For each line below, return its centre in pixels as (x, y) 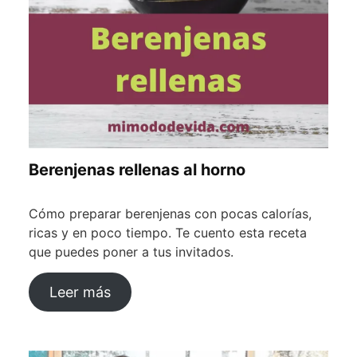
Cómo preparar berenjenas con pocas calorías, (170, 214)
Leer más (80, 292)
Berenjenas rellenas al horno (137, 170)
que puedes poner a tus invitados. (131, 252)
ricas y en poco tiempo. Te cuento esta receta (168, 233)
